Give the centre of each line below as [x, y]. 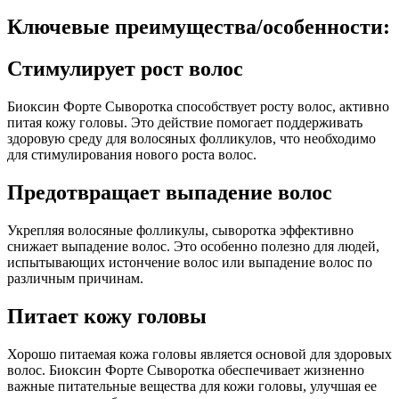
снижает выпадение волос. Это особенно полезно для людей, [193, 246]
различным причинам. [75, 278]
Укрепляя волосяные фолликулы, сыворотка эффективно [180, 230]
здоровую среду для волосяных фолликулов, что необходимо [191, 139]
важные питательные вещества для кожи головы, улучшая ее [192, 386]
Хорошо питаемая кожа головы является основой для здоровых [199, 354]
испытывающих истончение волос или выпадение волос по [190, 262]
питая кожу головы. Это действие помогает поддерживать [185, 123]
